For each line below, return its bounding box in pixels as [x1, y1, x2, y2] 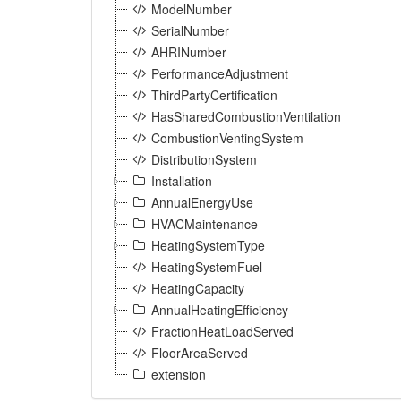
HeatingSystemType [151, 236, 265, 254]
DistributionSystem [151, 150, 257, 168]
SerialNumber [151, 21, 229, 39]
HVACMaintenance [151, 215, 258, 233]
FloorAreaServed [151, 344, 248, 362]
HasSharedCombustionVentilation [151, 107, 341, 125]
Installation [151, 172, 212, 190]
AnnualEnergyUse [151, 193, 253, 211]
